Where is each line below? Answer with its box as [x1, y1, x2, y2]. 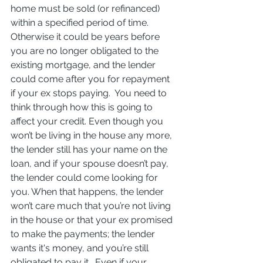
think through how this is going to [11, 101, 155, 113]
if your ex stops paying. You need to [11, 87, 169, 99]
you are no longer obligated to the [11, 45, 161, 56]
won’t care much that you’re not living [11, 200, 173, 211]
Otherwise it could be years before [11, 31, 162, 42]
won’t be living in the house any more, [11, 129, 174, 141]
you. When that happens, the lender [11, 186, 166, 197]
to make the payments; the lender [11, 228, 157, 240]
